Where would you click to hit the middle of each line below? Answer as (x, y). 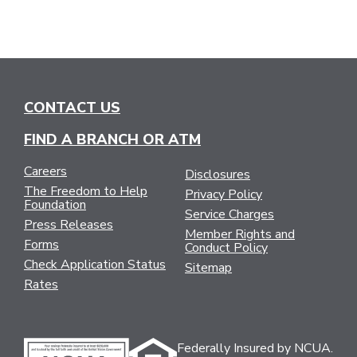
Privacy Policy (224, 194)
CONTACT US (72, 107)
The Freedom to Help (86, 191)
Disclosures (218, 174)
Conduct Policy (226, 247)
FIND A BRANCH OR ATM (112, 139)
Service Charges (229, 214)
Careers (45, 171)
